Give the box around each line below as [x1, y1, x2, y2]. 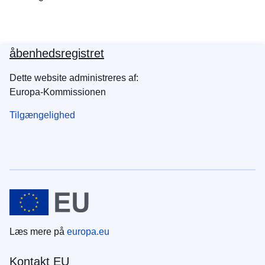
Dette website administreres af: [9, 73, 138, 83]
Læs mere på [9, 227, 67, 237]
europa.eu [67, 227, 109, 237]
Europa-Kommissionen [9, 87, 106, 98]
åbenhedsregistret [9, 47, 104, 60]
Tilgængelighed [9, 110, 75, 121]
